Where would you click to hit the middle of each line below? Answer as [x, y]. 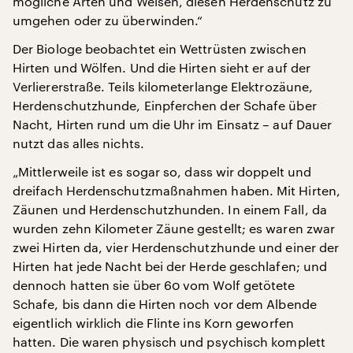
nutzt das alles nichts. [78, 143]
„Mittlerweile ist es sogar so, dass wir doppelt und [162, 171]
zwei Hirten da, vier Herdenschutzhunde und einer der [176, 247]
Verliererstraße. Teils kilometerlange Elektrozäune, [163, 86]
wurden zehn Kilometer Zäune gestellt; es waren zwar [174, 228]
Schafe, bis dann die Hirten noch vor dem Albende [165, 303]
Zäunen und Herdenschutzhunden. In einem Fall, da [170, 209]
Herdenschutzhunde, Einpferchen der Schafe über [165, 105]
